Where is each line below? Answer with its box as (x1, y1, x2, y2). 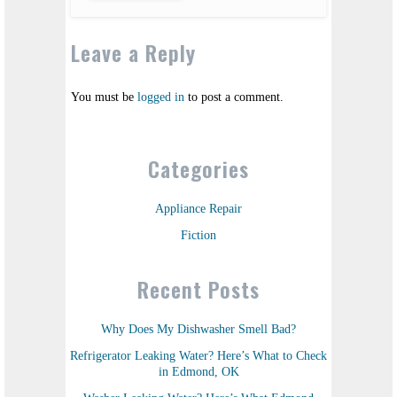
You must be (71, 90, 137, 104)
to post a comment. (184, 90, 284, 104)
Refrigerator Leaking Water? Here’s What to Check (70, 348, 327, 362)
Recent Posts (137, 272, 260, 305)
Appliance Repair (155, 201, 242, 215)
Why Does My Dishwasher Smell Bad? (101, 322, 296, 336)
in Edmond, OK (158, 364, 239, 378)
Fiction (181, 228, 216, 242)
